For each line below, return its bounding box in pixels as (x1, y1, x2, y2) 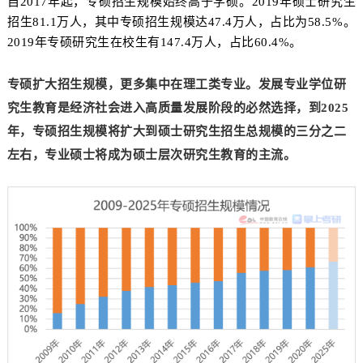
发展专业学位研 (258, 78, 347, 92)
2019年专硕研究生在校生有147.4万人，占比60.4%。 (6, 36, 302, 49)
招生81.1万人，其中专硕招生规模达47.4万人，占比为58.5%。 (6, 15, 357, 29)
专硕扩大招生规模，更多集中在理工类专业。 (6, 78, 258, 92)
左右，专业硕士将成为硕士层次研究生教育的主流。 (6, 148, 297, 162)
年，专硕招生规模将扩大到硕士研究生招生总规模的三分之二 (6, 125, 347, 139)
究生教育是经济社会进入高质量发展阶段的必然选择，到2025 (6, 101, 349, 115)
